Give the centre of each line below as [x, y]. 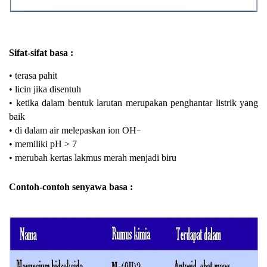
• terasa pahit [33, 75]
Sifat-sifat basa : [41, 52]
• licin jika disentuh [45, 89]
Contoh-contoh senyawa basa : [71, 187]
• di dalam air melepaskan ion [66, 130]
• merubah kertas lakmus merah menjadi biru [93, 157]
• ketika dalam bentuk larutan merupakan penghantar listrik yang [133, 103]
